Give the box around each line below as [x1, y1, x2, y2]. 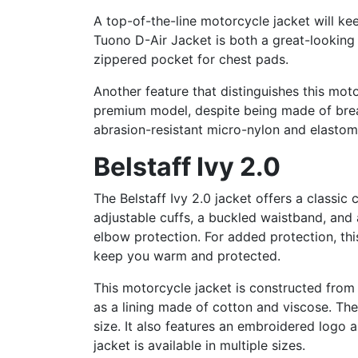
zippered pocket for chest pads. [93, 50, 288, 67]
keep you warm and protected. [93, 247, 280, 264]
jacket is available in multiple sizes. [93, 336, 305, 353]
